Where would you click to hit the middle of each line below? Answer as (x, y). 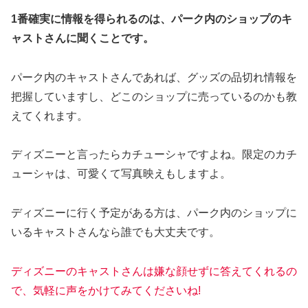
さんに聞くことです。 (99, 38)
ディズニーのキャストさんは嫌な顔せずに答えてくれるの (154, 271)
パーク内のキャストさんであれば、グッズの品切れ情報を (154, 77)
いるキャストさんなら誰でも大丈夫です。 (115, 232)
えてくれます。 (49, 115)
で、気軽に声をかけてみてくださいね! (106, 290)
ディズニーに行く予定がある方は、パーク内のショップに (154, 213)
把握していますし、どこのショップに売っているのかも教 (154, 96)
